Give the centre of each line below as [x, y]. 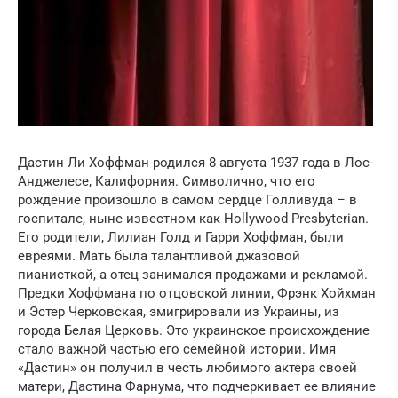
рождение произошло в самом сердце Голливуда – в [187, 200]
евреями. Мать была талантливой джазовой [159, 256]
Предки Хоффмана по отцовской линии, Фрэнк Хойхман [197, 294]
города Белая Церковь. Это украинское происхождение [194, 331]
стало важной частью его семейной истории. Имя [177, 350]
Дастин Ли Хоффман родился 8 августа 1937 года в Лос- [195, 163]
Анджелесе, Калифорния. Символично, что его [167, 182]
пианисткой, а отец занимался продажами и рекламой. [193, 275]
